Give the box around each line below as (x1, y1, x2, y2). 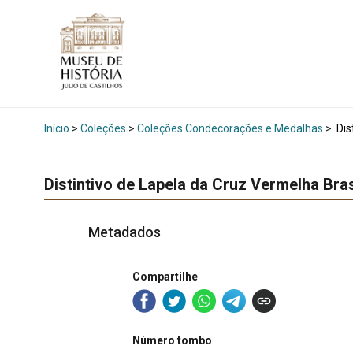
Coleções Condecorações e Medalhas (137, 122, 323, 135)
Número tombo (132, 333, 212, 347)
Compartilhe (132, 270, 198, 284)
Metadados (88, 224, 161, 240)
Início (44, 122, 69, 135)
